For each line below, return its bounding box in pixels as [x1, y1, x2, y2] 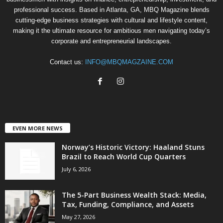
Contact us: [50, 58, 85, 66]
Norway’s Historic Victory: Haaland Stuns [62, 142, 205, 152]
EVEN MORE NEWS [12, 124, 63, 132]
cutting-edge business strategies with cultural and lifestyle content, [15, 16, 208, 24]
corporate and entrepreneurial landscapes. [51, 37, 172, 45]
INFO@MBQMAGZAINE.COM [85, 58, 173, 66]
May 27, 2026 [62, 213, 95, 221]
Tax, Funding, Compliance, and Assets [62, 200, 194, 210]
